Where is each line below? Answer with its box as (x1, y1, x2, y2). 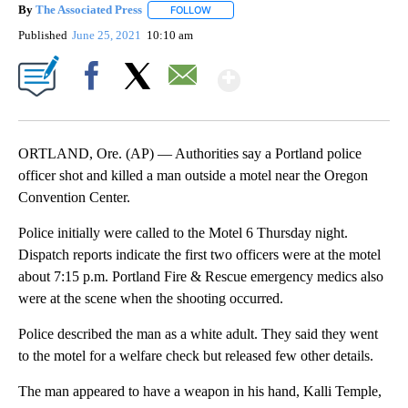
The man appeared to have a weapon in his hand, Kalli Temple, (18, 383, 382, 400)
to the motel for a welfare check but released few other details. (18, 348, 373, 364)
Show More (239, 56, 383, 90)
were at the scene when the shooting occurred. (18, 291, 283, 307)
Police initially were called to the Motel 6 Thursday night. (18, 225, 348, 241)
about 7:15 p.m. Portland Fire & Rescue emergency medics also (18, 269, 383, 285)
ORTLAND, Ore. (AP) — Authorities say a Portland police (18, 146, 362, 162)
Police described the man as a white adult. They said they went (18, 326, 378, 342)
